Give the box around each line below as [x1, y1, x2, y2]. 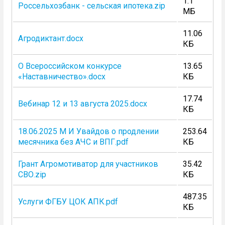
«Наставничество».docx [18, 72, 105, 81]
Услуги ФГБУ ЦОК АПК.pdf [18, 197, 118, 206]
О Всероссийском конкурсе [18, 61, 122, 71]
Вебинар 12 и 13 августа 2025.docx [18, 99, 147, 108]
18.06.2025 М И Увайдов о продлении [18, 127, 159, 136]
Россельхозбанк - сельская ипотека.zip [18, 1, 165, 11]
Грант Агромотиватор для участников [18, 159, 158, 169]
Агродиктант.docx [18, 34, 83, 43]
